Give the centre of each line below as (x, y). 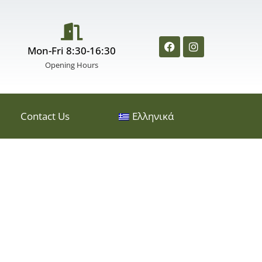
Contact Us (45, 116)
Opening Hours (72, 65)
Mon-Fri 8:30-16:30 (72, 51)
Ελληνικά (153, 116)
